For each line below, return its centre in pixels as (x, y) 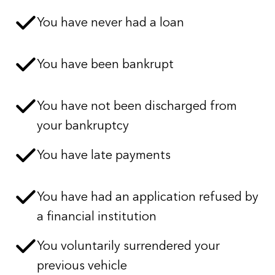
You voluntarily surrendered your (128, 245)
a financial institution (97, 215)
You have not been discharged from (137, 105)
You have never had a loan (110, 21)
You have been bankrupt (105, 63)
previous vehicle (82, 264)
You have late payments (104, 154)
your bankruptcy (83, 124)
